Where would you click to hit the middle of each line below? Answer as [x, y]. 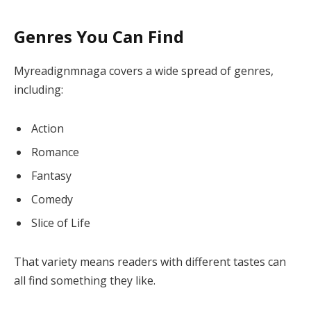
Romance [55, 152]
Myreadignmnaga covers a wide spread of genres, [144, 70]
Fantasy [51, 175]
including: [39, 89]
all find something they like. [85, 280]
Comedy [52, 199]
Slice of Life [61, 222]
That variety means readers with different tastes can [150, 261]
